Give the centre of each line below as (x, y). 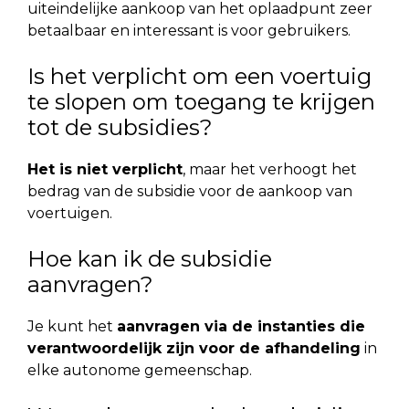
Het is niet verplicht (105, 169)
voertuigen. (70, 213)
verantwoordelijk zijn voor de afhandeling (194, 348)
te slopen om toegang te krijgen (201, 101)
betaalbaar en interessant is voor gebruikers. (189, 30)
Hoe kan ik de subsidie (150, 258)
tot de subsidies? (120, 127)
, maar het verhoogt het (270, 169)
